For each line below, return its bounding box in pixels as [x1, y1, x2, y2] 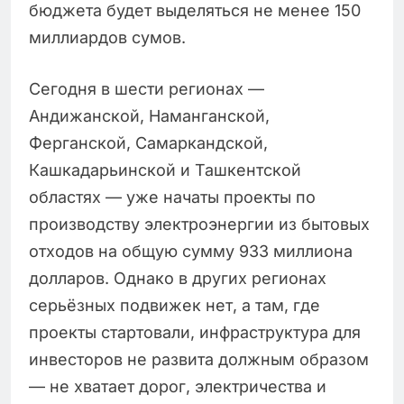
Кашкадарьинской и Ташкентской [29, 161, 301, 180]
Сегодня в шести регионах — [29, 79, 264, 99]
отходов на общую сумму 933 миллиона [29, 242, 353, 262]
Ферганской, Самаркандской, [29, 133, 268, 153]
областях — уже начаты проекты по [29, 188, 316, 207]
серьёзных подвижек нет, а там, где [29, 296, 320, 316]
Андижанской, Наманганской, [29, 106, 270, 126]
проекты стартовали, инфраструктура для [29, 323, 361, 343]
